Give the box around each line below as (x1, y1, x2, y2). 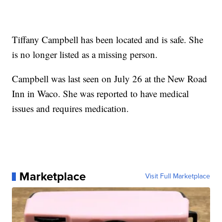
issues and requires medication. (12, 102, 129, 115)
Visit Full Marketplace (145, 171, 210, 182)
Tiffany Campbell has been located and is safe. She (12, 33, 204, 46)
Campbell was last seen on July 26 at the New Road (12, 72, 208, 85)
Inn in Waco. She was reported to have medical (12, 87, 189, 100)
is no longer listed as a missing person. (12, 48, 158, 61)
